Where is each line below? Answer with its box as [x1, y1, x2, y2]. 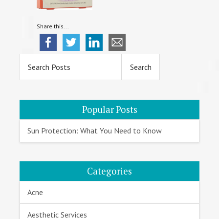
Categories [87, 165, 132, 177]
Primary [19, 52, 65, 69]
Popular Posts [82, 104, 137, 116]
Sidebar [19, 66, 61, 83]
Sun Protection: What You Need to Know [27, 126, 162, 136]
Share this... [37, 22, 69, 30]
